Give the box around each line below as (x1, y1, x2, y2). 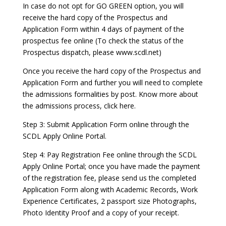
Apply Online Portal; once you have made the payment (22, 161, 200, 171)
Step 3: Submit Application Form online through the (22, 120, 189, 129)
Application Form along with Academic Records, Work (22, 185, 198, 194)
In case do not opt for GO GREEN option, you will (22, 1, 184, 11)
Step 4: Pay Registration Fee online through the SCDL (22, 150, 197, 159)
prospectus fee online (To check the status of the (22, 36, 184, 45)
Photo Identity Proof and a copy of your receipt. (22, 208, 179, 217)
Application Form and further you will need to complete (22, 78, 203, 87)
